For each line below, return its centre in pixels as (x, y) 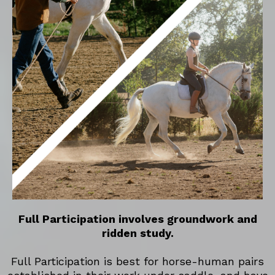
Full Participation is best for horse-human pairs (137, 261)
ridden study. (137, 233)
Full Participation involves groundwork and (137, 219)
